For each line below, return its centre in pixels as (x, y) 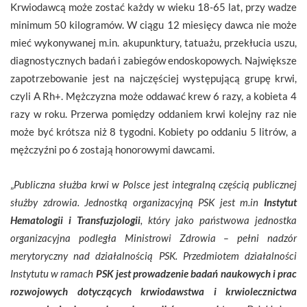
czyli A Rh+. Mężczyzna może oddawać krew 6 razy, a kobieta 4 (153, 96)
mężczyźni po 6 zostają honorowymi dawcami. (112, 149)
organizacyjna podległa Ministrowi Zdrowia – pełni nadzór (153, 237)
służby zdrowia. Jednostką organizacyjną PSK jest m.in (137, 202)
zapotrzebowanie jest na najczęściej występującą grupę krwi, (153, 78)
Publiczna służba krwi (61, 184)
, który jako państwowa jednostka (219, 220)
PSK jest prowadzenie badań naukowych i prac (196, 273)
